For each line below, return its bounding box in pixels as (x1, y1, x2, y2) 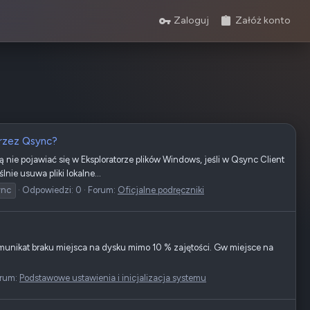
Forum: (88, 185, 118, 196)
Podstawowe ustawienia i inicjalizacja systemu (19, 273, 206, 284)
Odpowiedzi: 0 (22, 185, 82, 196)
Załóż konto (235, 15, 291, 26)
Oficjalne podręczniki (118, 185, 204, 196)
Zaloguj (174, 15, 209, 26)
